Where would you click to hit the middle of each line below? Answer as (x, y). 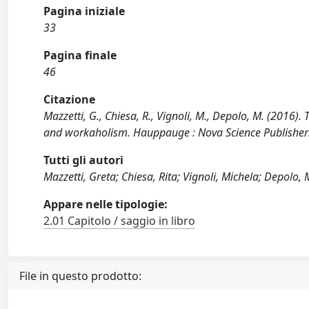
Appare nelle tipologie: (106, 204)
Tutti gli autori (84, 160)
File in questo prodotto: (80, 276)
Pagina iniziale (84, 11)
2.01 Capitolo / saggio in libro (120, 221)
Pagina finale (80, 55)
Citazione (70, 99)
